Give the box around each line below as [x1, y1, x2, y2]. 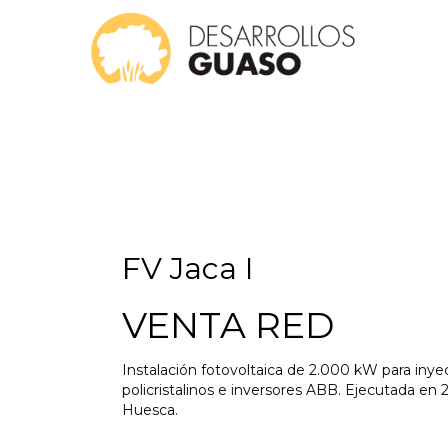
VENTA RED [122, 303, 334, 347]
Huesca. [122, 401, 178, 419]
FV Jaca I [122, 250, 254, 287]
